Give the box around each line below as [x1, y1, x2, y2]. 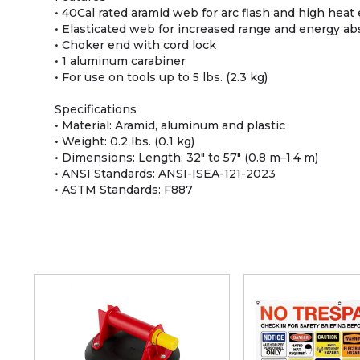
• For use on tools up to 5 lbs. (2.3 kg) [55, 70, 268, 85]
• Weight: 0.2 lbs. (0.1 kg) [55, 134, 194, 149]
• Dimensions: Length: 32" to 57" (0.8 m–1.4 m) [55, 150, 318, 166]
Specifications [55, 102, 137, 117]
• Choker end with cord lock [55, 38, 216, 53]
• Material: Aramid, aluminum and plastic [55, 118, 285, 133]
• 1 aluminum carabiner [55, 54, 186, 69]
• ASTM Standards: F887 [55, 182, 193, 198]
